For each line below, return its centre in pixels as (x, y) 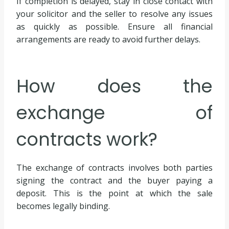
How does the (114, 86)
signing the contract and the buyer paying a (114, 181)
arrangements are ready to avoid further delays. (108, 40)
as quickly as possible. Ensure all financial (114, 27)
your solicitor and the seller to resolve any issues (114, 14)
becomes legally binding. (63, 206)
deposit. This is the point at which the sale (114, 193)
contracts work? (87, 139)
